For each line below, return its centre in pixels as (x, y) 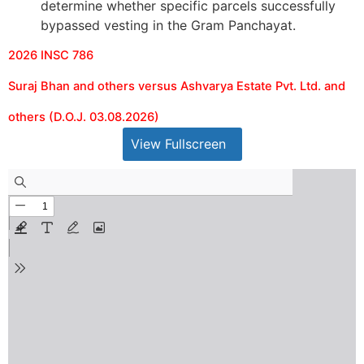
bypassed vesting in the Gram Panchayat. (168, 25)
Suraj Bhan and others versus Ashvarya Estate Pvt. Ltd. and (177, 86)
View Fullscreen (178, 143)
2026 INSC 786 (51, 55)
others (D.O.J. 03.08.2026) (84, 117)
